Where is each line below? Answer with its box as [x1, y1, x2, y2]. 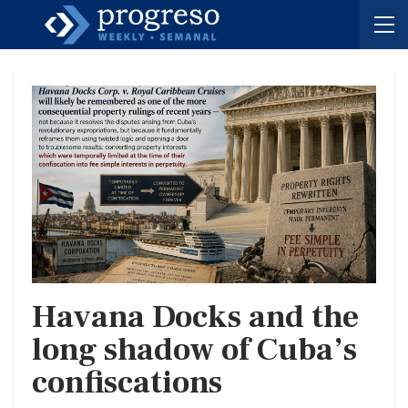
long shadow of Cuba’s [32, 329, 357, 371]
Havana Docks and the [32, 296, 359, 338]
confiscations [32, 362, 222, 403]
